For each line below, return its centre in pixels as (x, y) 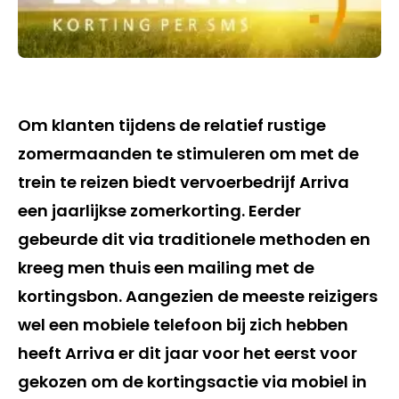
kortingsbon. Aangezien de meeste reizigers (198, 296)
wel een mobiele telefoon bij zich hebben (183, 324)
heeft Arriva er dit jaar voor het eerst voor (187, 353)
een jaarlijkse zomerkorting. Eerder (159, 210)
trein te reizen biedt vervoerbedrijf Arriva (183, 182)
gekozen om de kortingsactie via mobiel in (192, 381)
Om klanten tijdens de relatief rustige (172, 125)
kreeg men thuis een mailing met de (166, 267)
